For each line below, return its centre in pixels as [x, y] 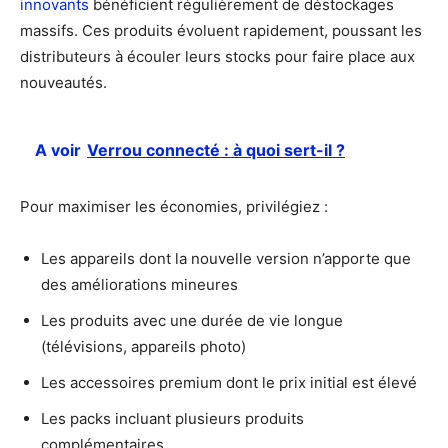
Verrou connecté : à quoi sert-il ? [216, 149]
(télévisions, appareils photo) [143, 346]
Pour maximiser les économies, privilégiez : [174, 206]
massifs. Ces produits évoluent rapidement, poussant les [221, 30]
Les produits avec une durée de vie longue [192, 320]
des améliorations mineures [139, 284]
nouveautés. [63, 82]
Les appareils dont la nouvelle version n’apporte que [226, 258]
